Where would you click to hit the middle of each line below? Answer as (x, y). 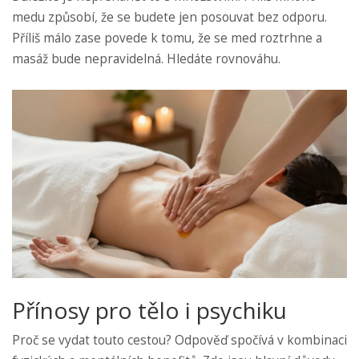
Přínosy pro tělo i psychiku (149, 311)
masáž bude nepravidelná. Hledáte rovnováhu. (146, 59)
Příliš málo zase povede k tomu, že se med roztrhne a (167, 38)
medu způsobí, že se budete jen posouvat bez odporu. (169, 18)
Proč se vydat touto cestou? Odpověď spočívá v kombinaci (179, 341)
